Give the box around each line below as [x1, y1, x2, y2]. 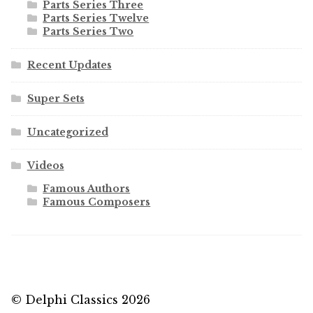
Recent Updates [27, 59, 112, 72]
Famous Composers [43, 196, 151, 209]
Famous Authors [43, 182, 131, 196]
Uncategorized [27, 126, 108, 139]
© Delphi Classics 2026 [11, 292, 150, 307]
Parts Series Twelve [43, 12, 150, 25]
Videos [27, 159, 64, 173]
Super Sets [27, 92, 85, 105]
